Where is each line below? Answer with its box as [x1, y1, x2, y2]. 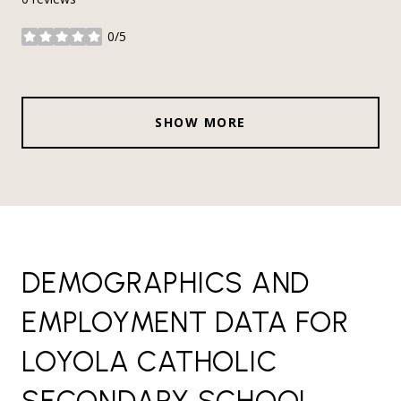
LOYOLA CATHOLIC [21, 345, 277, 380]
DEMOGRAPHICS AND [21, 266, 310, 301]
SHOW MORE [155, 114, 246, 132]
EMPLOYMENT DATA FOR [21, 305, 349, 340]
